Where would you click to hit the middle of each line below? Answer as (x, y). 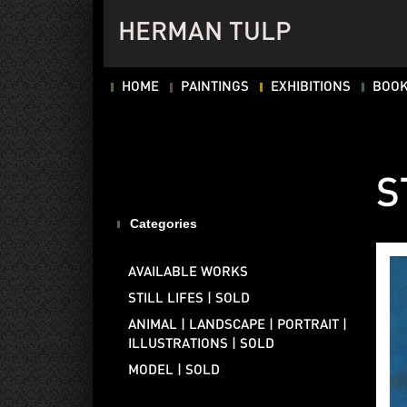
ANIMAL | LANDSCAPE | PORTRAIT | (238, 325)
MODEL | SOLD (174, 370)
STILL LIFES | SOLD (189, 298)
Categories (164, 223)
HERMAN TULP (205, 34)
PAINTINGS (215, 87)
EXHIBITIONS (311, 87)
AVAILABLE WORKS (189, 272)
